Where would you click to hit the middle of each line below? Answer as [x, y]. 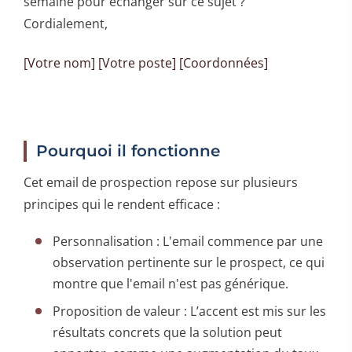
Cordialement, [66, 23]
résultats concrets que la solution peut [168, 332]
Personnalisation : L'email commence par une [188, 241]
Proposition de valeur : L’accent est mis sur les [190, 311]
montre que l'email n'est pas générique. [171, 283]
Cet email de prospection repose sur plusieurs [161, 182]
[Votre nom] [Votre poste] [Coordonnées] [146, 62]
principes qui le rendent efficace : [122, 204]
